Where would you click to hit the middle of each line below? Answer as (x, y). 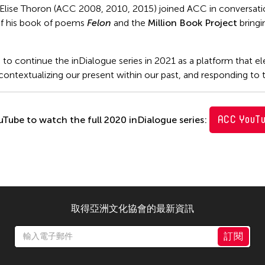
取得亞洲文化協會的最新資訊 (132, 209)
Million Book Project (193, 23)
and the (131, 23)
